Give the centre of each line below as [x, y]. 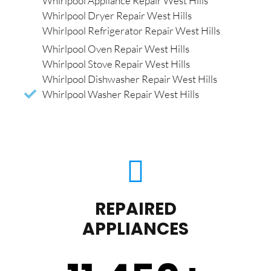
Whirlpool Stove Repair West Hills [116, 64]
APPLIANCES [135, 229]
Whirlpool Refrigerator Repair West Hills [131, 31]
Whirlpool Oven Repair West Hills [116, 49]
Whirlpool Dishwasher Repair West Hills [130, 79]
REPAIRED [135, 209]
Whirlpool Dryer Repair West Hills [117, 16]
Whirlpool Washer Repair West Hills [121, 94]
